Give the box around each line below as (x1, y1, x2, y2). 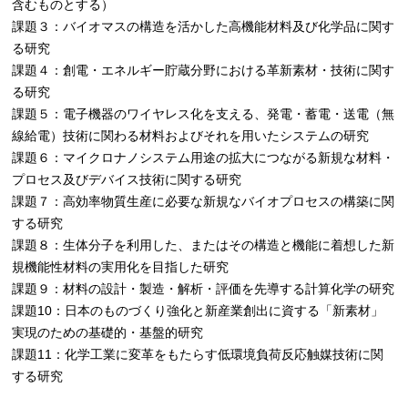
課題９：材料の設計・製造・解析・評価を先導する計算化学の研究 (12, 282, 395, 296)
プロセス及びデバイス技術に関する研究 (12, 173, 242, 187)
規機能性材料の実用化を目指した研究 (12, 260, 229, 274)
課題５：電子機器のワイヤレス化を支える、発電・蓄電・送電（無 (12, 107, 395, 121)
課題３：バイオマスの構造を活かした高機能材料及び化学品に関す (12, 20, 395, 34)
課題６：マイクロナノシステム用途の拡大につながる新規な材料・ (12, 151, 395, 165)
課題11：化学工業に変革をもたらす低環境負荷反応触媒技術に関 (12, 348, 384, 362)
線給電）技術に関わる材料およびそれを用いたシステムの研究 (12, 129, 370, 143)
